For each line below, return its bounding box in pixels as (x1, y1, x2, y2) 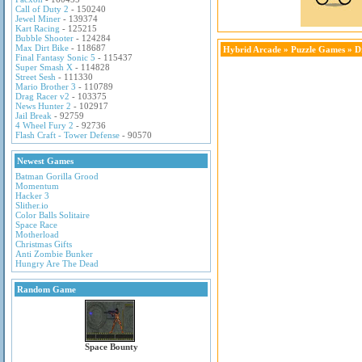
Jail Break (15, 111, 52, 120)
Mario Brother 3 (15, 82, 76, 91)
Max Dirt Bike (15, 43, 69, 53)
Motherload (15, 229, 59, 239)
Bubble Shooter (15, 33, 74, 43)
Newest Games (17, 156, 74, 166)
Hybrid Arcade (223, 44, 281, 54)
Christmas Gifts (15, 239, 72, 249)
